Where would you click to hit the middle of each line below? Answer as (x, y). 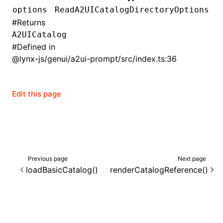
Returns (31, 22)
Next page (192, 158)
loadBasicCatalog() (62, 169)
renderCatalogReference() (159, 169)
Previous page (48, 158)
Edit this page (37, 94)
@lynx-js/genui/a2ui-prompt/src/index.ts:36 (94, 59)
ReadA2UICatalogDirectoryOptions (132, 10)
